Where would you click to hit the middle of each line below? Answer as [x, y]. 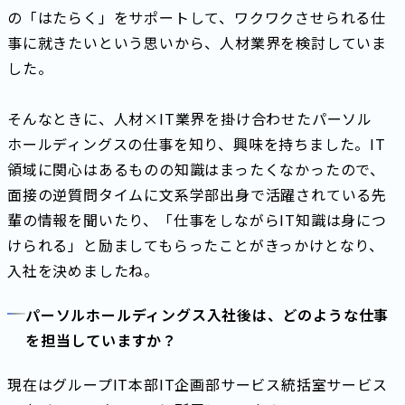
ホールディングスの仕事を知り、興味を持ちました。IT [197, 143]
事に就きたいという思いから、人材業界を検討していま [197, 42]
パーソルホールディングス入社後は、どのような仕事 [207, 314]
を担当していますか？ [101, 339]
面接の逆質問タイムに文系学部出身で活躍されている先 [197, 194]
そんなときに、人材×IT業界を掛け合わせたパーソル [190, 118]
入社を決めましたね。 [83, 270]
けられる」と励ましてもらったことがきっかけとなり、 [196, 245]
